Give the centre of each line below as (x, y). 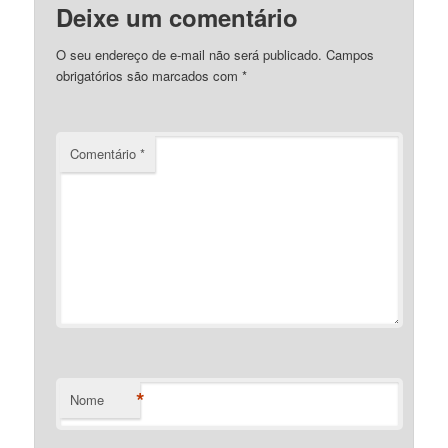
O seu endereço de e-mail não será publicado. (189, 54)
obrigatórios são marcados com (149, 75)
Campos (350, 54)
